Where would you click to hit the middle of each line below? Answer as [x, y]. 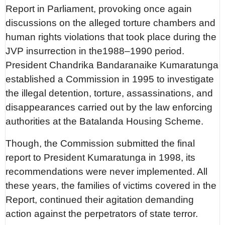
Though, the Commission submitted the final [100, 143]
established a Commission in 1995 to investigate [110, 79]
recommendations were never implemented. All [107, 171]
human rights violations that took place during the [111, 37]
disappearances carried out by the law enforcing [109, 107]
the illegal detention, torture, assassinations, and [109, 93]
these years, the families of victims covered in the [111, 185]
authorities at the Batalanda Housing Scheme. [105, 122]
